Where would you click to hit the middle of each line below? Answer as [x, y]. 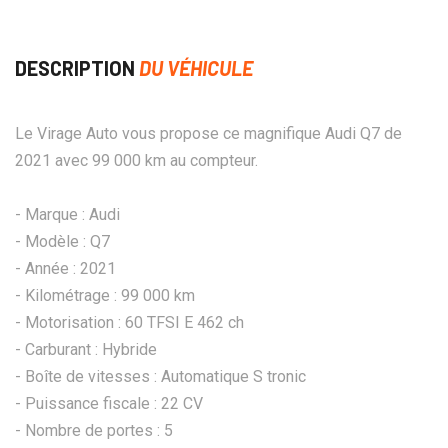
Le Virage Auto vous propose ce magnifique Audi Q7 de [208, 133]
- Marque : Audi [67, 214]
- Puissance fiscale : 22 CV [109, 403]
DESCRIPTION [77, 67]
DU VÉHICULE [196, 67]
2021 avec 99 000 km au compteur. [136, 160]
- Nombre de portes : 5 [94, 430]
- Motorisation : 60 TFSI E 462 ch [129, 322]
